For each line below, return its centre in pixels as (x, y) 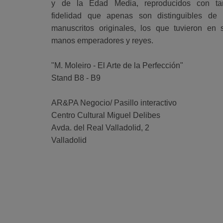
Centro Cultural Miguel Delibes (106, 115)
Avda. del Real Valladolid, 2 (101, 127)
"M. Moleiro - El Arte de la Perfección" (117, 65)
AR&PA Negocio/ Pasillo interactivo (114, 103)
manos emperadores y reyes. (103, 40)
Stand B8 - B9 (76, 78)
